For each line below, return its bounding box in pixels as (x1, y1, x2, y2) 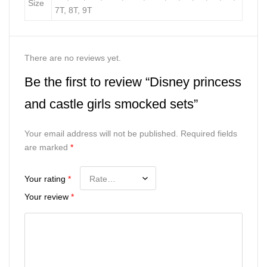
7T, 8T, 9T (55, 5, 92, 15)
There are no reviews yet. (24, 53, 121, 63)
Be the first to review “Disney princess (24, 74, 241, 89)
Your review (24, 192, 71, 201)
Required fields (181, 129, 237, 138)
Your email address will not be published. (24, 129, 178, 138)
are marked (24, 142, 70, 152)
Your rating (24, 174, 68, 184)
